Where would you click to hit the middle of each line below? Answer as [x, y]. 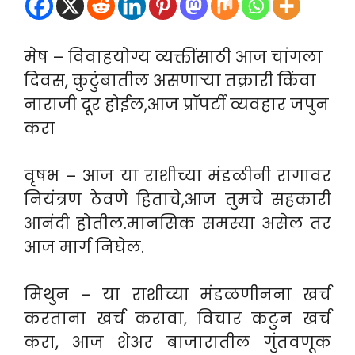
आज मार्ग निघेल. [84, 247]
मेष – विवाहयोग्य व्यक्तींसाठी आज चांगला [173, 57]
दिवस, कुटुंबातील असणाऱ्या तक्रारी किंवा [170, 81]
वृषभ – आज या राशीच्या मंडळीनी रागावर [177, 176]
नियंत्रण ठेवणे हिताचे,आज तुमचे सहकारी [177, 200]
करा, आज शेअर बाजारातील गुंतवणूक [177, 342]
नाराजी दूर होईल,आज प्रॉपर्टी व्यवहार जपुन [176, 105]
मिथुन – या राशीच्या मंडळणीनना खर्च [177, 295]
